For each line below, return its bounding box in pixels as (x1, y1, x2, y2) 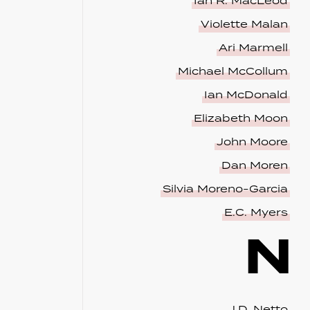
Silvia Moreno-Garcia (162, 181, 288, 198)
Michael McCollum (177, 64, 288, 80)
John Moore (216, 134, 288, 151)
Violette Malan (200, 17, 288, 33)
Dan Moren (221, 158, 288, 174)
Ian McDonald (203, 87, 288, 104)
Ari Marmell (218, 40, 288, 57)
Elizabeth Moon (193, 111, 288, 127)
